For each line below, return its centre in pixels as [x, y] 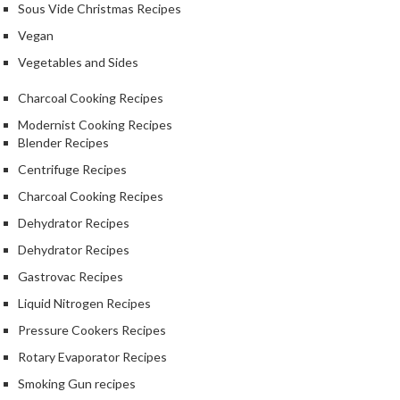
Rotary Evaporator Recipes [92, 357]
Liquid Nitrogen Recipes [84, 304]
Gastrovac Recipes [71, 277]
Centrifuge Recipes [72, 170]
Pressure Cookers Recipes [92, 330]
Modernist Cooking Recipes [95, 125]
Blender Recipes [63, 143]
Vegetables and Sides [78, 62]
